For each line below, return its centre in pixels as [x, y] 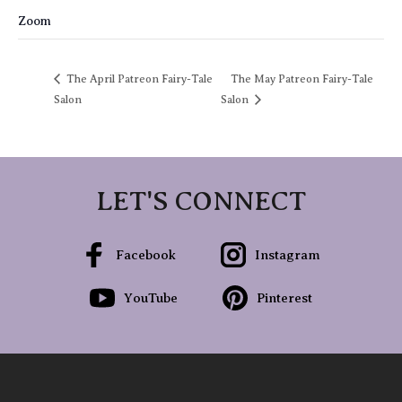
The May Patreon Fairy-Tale [301, 79]
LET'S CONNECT [201, 201]
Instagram [288, 254]
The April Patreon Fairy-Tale [138, 79]
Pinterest [284, 297]
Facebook [146, 254]
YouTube [151, 297]
